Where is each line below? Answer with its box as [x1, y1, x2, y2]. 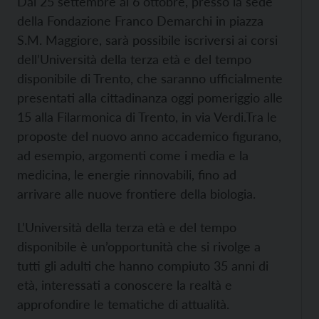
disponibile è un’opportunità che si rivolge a [17, 239, 261, 254]
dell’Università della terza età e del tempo [17, 51, 251, 67]
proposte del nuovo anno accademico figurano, [17, 128, 281, 144]
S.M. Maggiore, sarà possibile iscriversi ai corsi [17, 32, 278, 48]
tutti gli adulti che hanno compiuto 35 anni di [17, 258, 268, 273]
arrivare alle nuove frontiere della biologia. [17, 186, 256, 202]
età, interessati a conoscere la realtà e [17, 277, 232, 293]
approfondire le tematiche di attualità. [17, 296, 229, 312]
